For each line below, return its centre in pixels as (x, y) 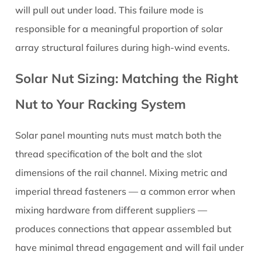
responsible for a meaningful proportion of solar (119, 29)
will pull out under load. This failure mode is (110, 10)
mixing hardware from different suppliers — (111, 210)
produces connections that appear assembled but (124, 229)
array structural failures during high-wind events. (123, 48)
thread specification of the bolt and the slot (109, 154)
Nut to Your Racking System (101, 104)
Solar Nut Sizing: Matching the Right (127, 79)
